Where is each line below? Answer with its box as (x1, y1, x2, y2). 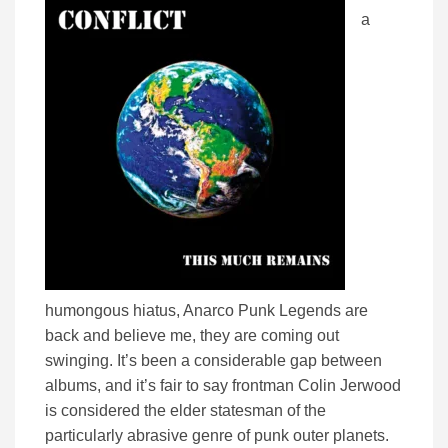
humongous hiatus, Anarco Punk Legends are (45, 301, 368, 319)
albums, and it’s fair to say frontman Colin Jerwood (45, 376, 401, 394)
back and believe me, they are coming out (45, 326, 339, 344)
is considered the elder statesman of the (45, 401, 326, 419)
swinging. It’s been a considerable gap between (45, 351, 382, 369)
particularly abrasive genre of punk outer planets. (45, 426, 389, 444)
